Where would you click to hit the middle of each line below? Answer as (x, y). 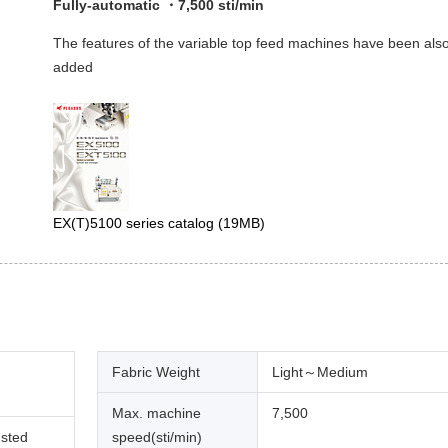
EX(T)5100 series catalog (135, 222)
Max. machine (156, 412)
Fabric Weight (156, 371)
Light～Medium (320, 371)
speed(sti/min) (157, 436)
